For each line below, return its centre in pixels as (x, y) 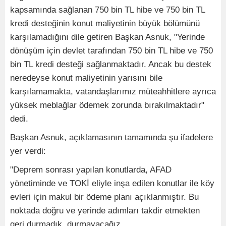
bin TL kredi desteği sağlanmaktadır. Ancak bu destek (111, 64)
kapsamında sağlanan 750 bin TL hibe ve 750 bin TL (107, 10)
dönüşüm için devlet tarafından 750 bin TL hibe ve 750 (111, 50)
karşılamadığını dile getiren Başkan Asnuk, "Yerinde (107, 37)
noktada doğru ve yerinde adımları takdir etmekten (105, 210)
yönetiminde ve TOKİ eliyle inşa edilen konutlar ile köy (112, 183)
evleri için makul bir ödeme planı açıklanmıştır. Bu (104, 197)
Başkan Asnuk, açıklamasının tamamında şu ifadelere (111, 137)
